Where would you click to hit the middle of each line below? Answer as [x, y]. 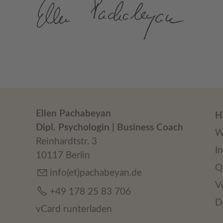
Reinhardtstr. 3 [66, 142]
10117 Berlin [63, 156]
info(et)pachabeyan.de [96, 173]
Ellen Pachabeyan [73, 114]
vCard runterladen [74, 210]
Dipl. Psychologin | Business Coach [110, 128]
